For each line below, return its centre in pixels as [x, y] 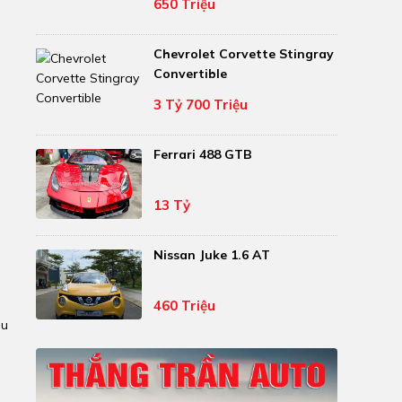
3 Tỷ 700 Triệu [201, 104]
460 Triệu [185, 305]
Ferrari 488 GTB [203, 155]
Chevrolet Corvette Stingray [244, 54]
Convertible [191, 74]
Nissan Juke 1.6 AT [212, 255]
